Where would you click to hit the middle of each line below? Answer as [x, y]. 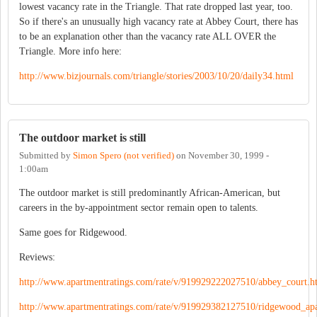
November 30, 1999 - [229, 156]
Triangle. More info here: [70, 51]
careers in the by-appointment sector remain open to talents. [139, 208]
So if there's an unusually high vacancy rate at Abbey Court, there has [158, 21]
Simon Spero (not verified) [123, 156]
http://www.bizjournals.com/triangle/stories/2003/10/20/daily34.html [156, 76]
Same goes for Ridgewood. [73, 233]
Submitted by [46, 156]
